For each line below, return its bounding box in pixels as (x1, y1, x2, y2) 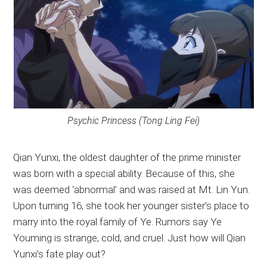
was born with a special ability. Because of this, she (13, 167, 235, 179)
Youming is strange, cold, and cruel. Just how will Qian (13, 231, 246, 244)
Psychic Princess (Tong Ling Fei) (67, 114, 200, 126)
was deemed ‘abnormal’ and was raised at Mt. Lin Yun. (13, 183, 250, 195)
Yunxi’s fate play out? (13, 247, 106, 260)
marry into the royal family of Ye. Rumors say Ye (13, 215, 222, 228)
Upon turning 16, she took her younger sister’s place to (13, 199, 250, 212)
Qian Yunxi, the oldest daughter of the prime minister (13, 151, 241, 163)
